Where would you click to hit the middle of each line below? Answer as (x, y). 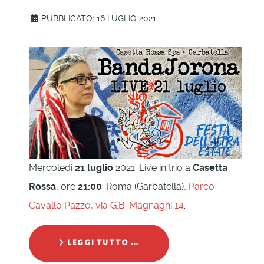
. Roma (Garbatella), (145, 186)
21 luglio (94, 167)
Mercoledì (52, 167)
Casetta (210, 167)
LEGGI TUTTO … (102, 243)
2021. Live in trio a (153, 167)
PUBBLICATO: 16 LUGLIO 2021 (99, 19)
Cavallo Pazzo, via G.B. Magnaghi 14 (106, 205)
